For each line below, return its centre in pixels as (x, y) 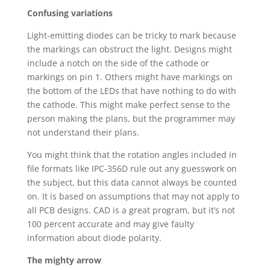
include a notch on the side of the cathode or (118, 63)
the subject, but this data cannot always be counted (132, 182)
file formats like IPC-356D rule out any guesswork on (132, 168)
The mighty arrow (64, 260)
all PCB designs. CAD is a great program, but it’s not (131, 210)
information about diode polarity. (94, 238)
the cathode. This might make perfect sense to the (128, 105)
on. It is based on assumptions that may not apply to (133, 196)
